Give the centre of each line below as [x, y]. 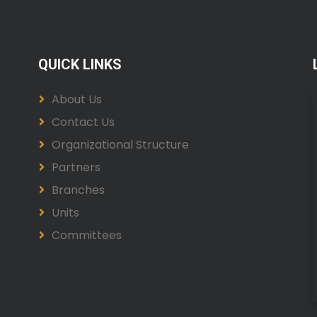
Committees [87, 236]
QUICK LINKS [80, 65]
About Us [77, 100]
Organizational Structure [120, 145]
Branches [78, 190]
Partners [76, 168]
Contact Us [83, 122]
